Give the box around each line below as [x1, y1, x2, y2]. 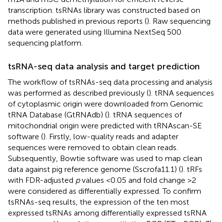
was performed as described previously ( [8, 88, 149, 98]
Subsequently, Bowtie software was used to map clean [8, 153, 202, 163]
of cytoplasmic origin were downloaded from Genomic [8, 99, 203, 109]
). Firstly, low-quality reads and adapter [43, 131, 178, 141]
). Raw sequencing [147, 16, 211, 26]
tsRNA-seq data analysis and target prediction [8, 60, 200, 72]
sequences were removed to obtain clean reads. [8, 142, 178, 152]
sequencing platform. [8, 38, 83, 48]
